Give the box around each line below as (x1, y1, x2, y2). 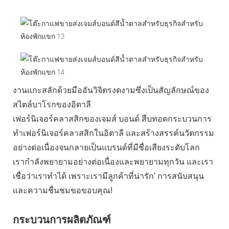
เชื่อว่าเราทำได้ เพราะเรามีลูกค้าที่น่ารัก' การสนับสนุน (13, 171, 204, 180)
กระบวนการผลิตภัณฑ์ (13, 213, 111, 226)
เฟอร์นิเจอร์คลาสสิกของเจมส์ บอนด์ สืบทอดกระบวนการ (13, 114, 212, 123)
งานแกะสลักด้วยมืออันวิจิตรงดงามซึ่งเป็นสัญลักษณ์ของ (13, 85, 209, 95)
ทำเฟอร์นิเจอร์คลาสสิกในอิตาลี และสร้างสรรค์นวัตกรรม (13, 128, 214, 138)
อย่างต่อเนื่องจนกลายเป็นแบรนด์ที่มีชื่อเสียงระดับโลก (13, 143, 202, 152)
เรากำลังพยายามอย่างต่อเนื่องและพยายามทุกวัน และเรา (13, 157, 213, 166)
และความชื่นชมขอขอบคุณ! (13, 186, 112, 195)
